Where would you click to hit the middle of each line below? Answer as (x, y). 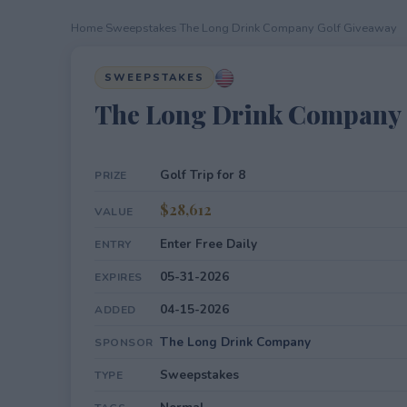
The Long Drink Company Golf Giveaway (288, 28)
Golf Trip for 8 (203, 175)
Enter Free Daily (208, 244)
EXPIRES (119, 277)
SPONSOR (124, 342)
